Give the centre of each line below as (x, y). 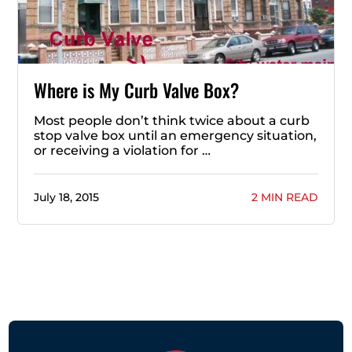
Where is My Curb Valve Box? (136, 90)
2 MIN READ (285, 197)
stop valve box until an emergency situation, (175, 135)
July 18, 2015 (66, 197)
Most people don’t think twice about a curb (172, 120)
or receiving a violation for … (122, 150)
